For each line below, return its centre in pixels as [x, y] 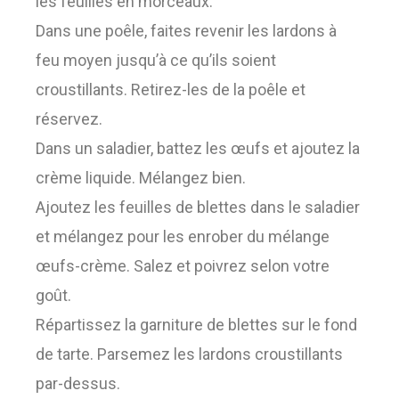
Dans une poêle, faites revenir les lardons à [186, 31]
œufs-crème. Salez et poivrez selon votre [183, 266]
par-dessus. [78, 384]
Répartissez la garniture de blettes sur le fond [196, 325]
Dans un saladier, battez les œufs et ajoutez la [198, 149]
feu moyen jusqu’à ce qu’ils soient [156, 61]
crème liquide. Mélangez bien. [141, 178]
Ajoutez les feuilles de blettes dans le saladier [198, 208]
